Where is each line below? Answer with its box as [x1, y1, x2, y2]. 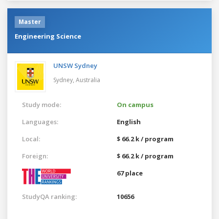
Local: [22, 134, 40, 143]
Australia [76, 75, 100, 84]
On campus [117, 100, 153, 109]
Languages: [22, 117, 58, 126]
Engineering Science [15, 31, 81, 41]
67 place [117, 168, 143, 177]
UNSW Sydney [53, 61, 97, 70]
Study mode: [22, 100, 61, 109]
